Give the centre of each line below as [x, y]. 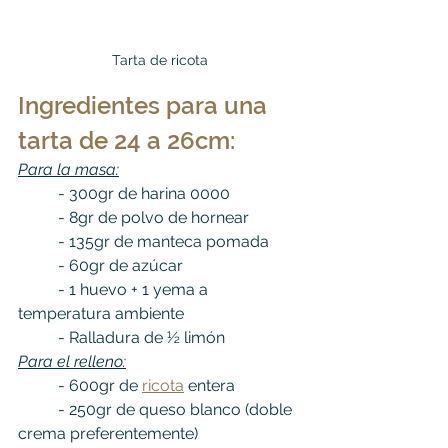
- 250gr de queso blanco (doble [38, 409]
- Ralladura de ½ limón [141, 337]
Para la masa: [68, 169]
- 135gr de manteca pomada [163, 241]
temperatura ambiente [101, 313]
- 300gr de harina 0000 [144, 193]
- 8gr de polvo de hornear [153, 217]
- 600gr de [100, 385]
